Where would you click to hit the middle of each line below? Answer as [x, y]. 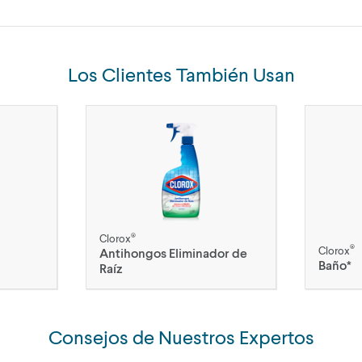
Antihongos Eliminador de [174, 253]
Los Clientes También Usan [181, 74]
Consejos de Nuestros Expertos [181, 337]
